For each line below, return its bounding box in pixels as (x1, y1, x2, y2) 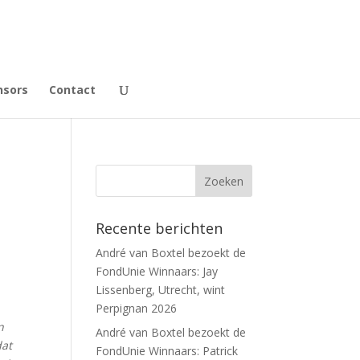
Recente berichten (96, 219, 223, 238)
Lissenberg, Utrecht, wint (96, 282, 226, 297)
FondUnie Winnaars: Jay (96, 264, 219, 279)
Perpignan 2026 (96, 301, 178, 316)
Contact (48, 82, 96, 97)
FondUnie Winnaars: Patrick (96, 343, 239, 358)
